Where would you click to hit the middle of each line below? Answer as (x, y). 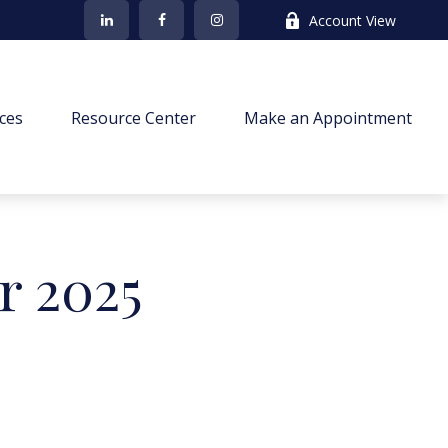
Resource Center (134, 117)
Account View (353, 20)
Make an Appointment (328, 117)
